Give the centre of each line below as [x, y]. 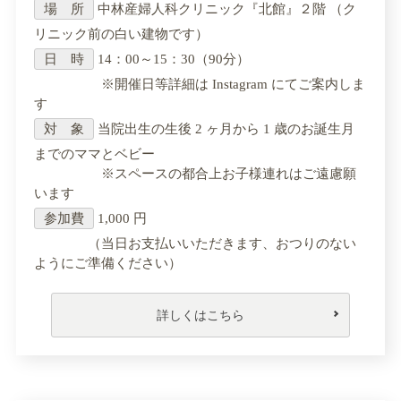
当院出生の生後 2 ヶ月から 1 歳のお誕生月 [224, 128]
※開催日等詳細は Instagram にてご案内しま [200, 84]
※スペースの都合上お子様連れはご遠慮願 [195, 173]
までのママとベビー [94, 154]
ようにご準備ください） [108, 263]
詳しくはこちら [200, 315]
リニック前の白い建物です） [121, 34]
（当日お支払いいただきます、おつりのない [195, 243]
